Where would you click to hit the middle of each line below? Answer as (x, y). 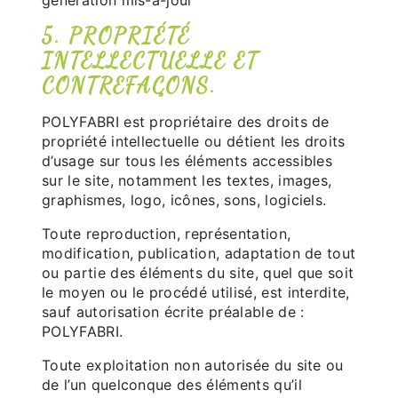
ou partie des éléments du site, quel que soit (198, 273)
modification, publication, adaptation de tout (199, 253)
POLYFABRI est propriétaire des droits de (186, 122)
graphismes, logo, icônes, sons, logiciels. (184, 200)
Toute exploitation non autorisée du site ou (193, 365)
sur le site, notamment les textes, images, (187, 180)
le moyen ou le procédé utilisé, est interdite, (196, 292)
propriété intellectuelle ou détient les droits (194, 141)
